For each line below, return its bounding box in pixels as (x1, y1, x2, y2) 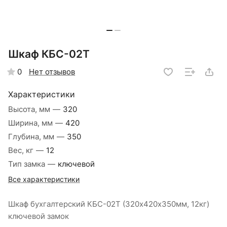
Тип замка (8, 160, 47, 169)
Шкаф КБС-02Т (8, 47, 90, 61)
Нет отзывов (29, 67, 75, 77)
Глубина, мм (8, 132, 56, 142)
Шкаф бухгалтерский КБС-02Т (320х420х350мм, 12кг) (8, 200, 209, 209)
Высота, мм (8, 105, 52, 115)
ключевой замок (8, 212, 69, 221)
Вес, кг (8, 146, 35, 156)
